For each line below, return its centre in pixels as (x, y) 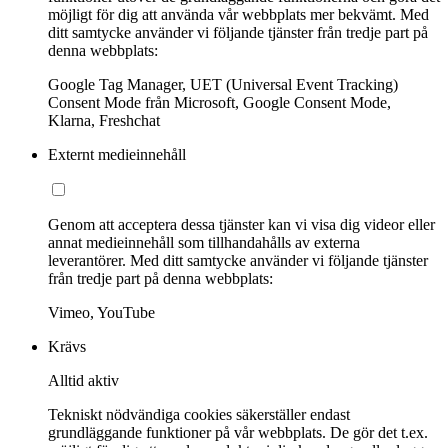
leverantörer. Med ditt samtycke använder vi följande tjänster (238, 261)
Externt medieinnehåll (117, 155)
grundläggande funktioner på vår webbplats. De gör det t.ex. (238, 433)
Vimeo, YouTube (101, 313)
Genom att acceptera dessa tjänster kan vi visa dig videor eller (241, 225)
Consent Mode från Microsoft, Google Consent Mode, (219, 103)
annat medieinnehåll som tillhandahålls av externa (204, 243)
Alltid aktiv (83, 381)
